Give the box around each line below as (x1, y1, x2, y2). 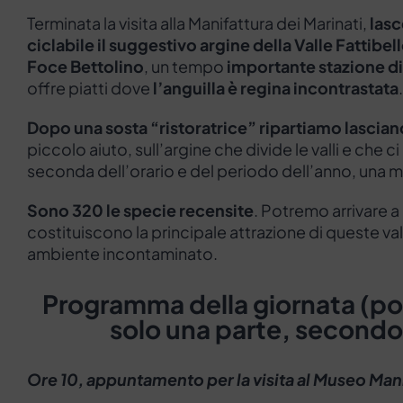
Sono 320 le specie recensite (27, 200, 254, 221)
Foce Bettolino (27, 56, 144, 77)
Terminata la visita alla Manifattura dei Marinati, (27, 13, 367, 34)
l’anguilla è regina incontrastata (153, 77, 399, 99)
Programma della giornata (41, 288, 360, 320)
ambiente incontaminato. (27, 243, 218, 264)
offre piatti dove (27, 77, 153, 99)
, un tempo (144, 56, 227, 77)
